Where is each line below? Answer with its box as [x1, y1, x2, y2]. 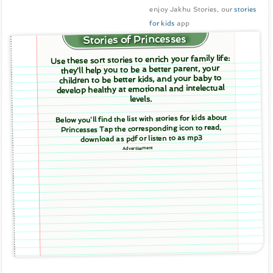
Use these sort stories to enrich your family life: [50, 53, 230, 66]
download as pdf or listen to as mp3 [80, 133, 203, 144]
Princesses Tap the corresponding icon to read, [60, 122, 222, 135]
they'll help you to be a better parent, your [60, 63, 220, 76]
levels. [129, 94, 152, 104]
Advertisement [122, 145, 153, 151]
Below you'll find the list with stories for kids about [55, 113, 227, 125]
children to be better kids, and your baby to [58, 73, 222, 86]
